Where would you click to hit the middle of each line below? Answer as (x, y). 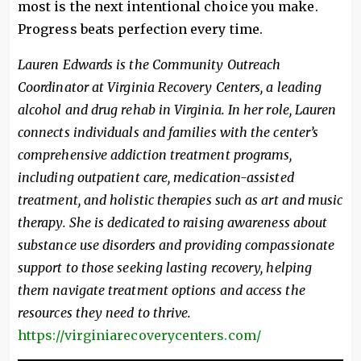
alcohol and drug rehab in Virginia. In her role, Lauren (177, 110)
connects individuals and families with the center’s (168, 132)
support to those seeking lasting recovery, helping (165, 268)
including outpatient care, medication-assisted (156, 177)
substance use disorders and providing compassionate (176, 245)
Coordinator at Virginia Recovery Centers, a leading (170, 87)
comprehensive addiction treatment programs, (155, 155)
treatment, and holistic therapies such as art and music (180, 200)
